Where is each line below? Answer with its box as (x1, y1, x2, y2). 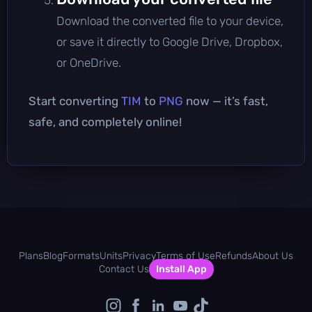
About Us (252, 249, 293, 262)
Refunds (215, 249, 252, 262)
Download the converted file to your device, (56, 13, 283, 28)
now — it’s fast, (183, 93, 268, 108)
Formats (63, 249, 100, 262)
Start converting (29, 93, 121, 108)
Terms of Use (156, 249, 215, 262)
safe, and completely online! (29, 114, 182, 129)
